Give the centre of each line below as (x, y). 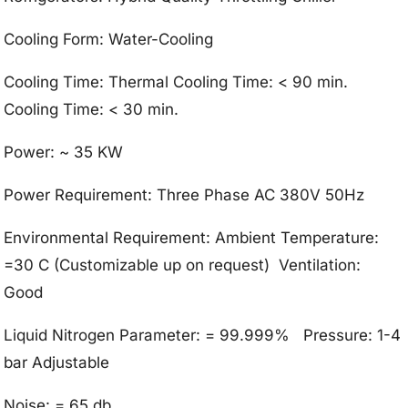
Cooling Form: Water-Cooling (109, 39)
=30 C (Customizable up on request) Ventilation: (183, 265)
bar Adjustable (57, 362)
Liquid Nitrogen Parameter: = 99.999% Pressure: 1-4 (203, 335)
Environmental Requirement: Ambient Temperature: (192, 237)
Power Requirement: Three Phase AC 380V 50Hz (184, 194)
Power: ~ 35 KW (64, 152)
